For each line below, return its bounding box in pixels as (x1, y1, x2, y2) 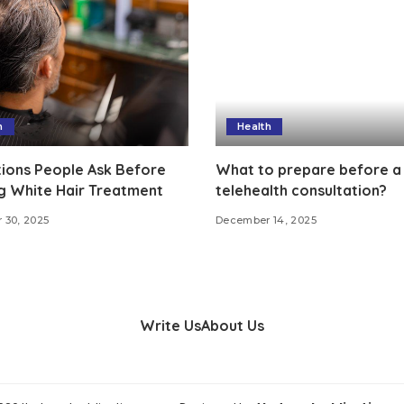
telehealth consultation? (216, 181, 387, 200)
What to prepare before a (216, 161, 401, 179)
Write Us (140, 317, 201, 335)
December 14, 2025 (216, 214, 317, 227)
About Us (201, 317, 264, 335)
